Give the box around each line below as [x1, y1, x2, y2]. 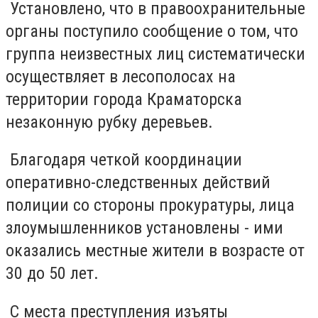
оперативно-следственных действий [6, 172, 270, 193]
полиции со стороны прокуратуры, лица [6, 195, 295, 216]
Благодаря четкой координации [6, 150, 242, 170]
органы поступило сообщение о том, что [6, 21, 298, 41]
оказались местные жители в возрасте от [6, 241, 305, 261]
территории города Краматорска [6, 89, 242, 109]
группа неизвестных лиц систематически [6, 43, 305, 64]
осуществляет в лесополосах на [6, 66, 236, 87]
